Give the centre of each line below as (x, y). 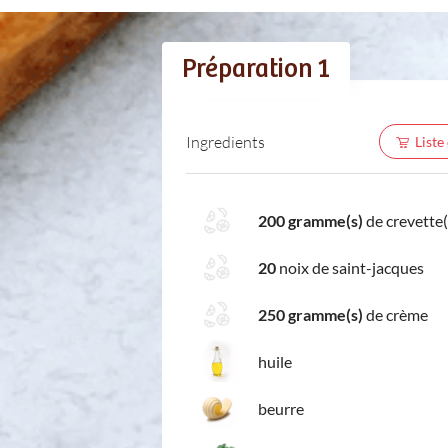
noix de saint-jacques (350, 267)
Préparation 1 (256, 69)
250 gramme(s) (310, 314)
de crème (395, 314)
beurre (281, 408)
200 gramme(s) (310, 220)
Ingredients (225, 141)
